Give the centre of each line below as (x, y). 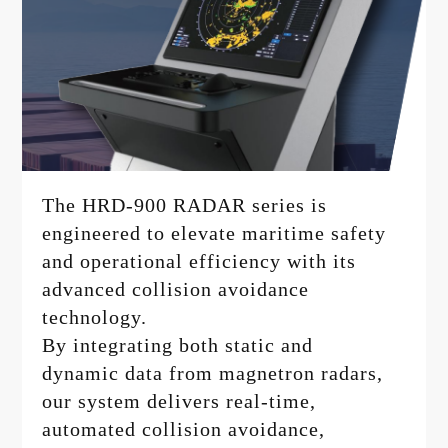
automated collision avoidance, (184, 429)
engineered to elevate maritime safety (214, 233)
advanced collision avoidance (176, 289)
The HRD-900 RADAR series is (185, 205)
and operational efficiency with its (199, 261)
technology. (95, 317)
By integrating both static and (178, 345)
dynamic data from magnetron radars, (213, 373)
